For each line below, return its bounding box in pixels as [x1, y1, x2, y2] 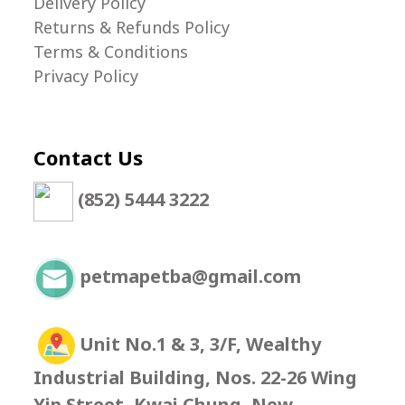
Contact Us [33, 143, 143, 171]
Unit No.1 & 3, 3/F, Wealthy [80, 331, 321, 356]
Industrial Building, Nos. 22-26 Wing [33, 364, 357, 390]
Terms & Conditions [33, 40, 188, 62]
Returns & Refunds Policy [33, 15, 230, 38]
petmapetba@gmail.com [80, 264, 301, 289]
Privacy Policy [33, 64, 138, 87]
